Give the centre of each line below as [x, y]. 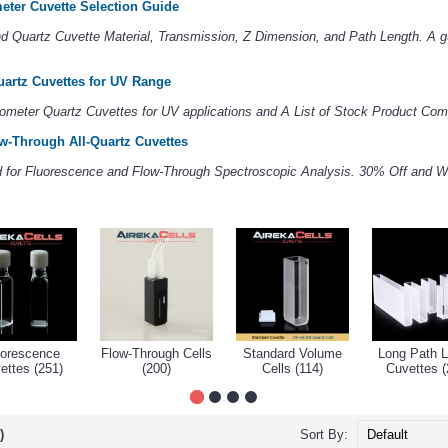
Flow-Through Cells [156, 354]
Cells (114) [292, 369]
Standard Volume [292, 354]
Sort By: [324, 435]
